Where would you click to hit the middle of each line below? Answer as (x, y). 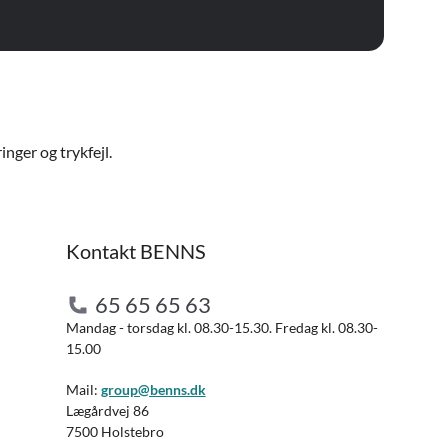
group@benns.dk (153, 389)
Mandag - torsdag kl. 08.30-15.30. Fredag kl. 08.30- (221, 327)
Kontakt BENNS (135, 251)
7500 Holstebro (114, 431)
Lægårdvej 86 (107, 410)
